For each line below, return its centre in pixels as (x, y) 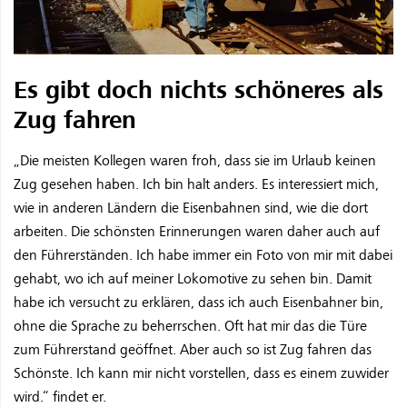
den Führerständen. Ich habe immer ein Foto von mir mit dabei (203, 255)
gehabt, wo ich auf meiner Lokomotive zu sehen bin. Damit (193, 278)
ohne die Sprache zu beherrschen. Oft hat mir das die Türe (190, 326)
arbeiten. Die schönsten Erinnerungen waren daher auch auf (197, 231)
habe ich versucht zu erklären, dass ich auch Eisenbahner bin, (199, 302)
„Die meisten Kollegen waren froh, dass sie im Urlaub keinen (195, 160)
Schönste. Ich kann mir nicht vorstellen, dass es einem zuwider (201, 373)
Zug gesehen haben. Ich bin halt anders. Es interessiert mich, (196, 184)
